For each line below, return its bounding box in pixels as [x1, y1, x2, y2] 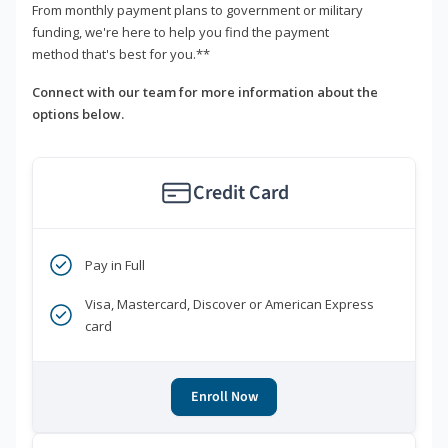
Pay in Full [85, 255, 145, 274]
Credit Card [192, 178, 289, 207]
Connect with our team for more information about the [32, 82, 378, 101]
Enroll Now [190, 386, 258, 407]
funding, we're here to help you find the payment [32, 22, 329, 41]
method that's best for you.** [32, 44, 210, 63]
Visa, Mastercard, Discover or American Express [85, 294, 374, 313]
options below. [32, 104, 124, 123]
